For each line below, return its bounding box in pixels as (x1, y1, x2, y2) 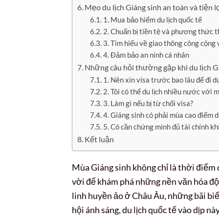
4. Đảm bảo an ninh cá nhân (103, 50, 189, 60)
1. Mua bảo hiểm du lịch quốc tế (103, 15, 202, 24)
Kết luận (85, 134, 114, 145)
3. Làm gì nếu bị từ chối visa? (103, 99, 193, 108)
